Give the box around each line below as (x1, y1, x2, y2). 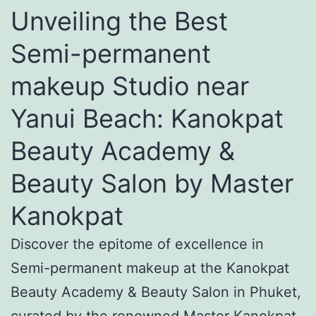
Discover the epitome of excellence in (11, 235, 264, 253)
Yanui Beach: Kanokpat (11, 102, 284, 134)
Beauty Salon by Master (11, 167, 293, 199)
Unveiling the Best (11, 5, 228, 37)
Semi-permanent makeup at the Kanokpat (11, 259, 289, 276)
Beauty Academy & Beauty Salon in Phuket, (11, 283, 301, 300)
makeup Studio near (11, 70, 249, 102)
